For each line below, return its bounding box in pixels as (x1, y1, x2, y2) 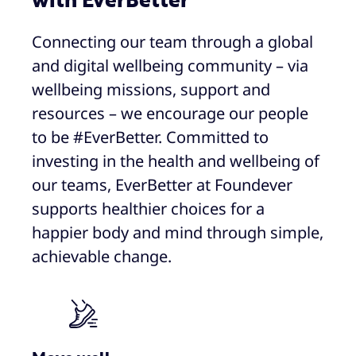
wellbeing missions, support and (32, 78, 270, 100)
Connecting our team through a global (32, 30, 313, 52)
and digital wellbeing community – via (32, 54, 308, 76)
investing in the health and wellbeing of (32, 149, 319, 172)
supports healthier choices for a (32, 197, 265, 219)
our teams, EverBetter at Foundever (32, 173, 292, 195)
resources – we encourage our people (32, 102, 308, 124)
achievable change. (32, 245, 172, 267)
